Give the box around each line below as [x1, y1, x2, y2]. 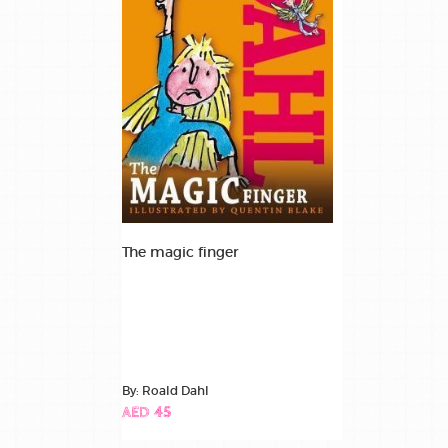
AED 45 [122, 404, 171, 422]
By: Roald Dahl [122, 382, 209, 398]
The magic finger [122, 242, 239, 261]
